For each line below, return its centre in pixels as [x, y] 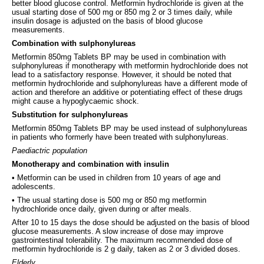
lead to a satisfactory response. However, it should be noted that [122, 74]
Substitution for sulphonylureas [70, 114]
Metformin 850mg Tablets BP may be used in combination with [119, 57]
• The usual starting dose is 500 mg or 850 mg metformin [109, 200]
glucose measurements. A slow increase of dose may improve [118, 231]
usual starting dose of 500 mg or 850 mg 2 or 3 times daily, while [122, 12]
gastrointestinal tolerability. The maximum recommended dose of [122, 240]
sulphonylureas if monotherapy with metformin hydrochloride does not [130, 65]
